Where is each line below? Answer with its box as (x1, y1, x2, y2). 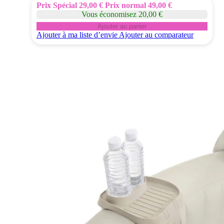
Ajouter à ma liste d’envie (36, 30, 117, 39)
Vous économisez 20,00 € (81, 9, 162, 18)
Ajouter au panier (97, 22, 146, 30)
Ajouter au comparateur (119, 30, 193, 39)
